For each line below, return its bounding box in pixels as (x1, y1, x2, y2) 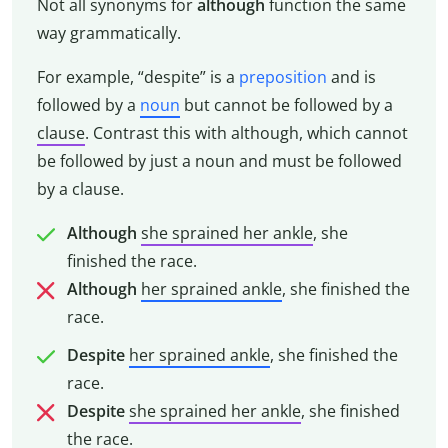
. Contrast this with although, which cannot (84, 122, 408, 145)
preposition (238, 66, 327, 89)
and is (326, 66, 376, 89)
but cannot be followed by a (179, 94, 393, 117)
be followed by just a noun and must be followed (36, 150, 402, 173)
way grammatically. (36, 22, 181, 45)
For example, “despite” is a (36, 66, 239, 89)
